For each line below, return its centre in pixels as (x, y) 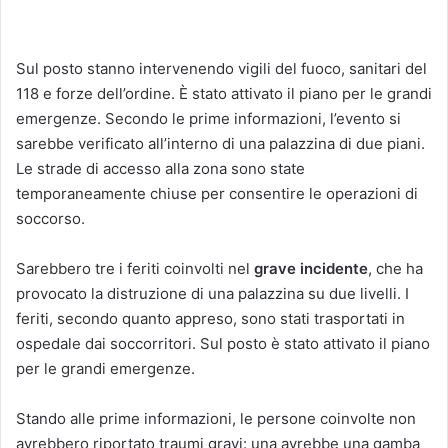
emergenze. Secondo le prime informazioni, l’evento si (208, 118)
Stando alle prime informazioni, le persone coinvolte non (216, 418)
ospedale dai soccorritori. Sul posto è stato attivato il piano (223, 343)
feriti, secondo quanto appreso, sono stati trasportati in (210, 318)
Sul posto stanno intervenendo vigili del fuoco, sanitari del (221, 68)
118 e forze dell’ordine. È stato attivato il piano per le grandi (224, 93)
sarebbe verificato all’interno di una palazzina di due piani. (220, 143)
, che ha (395, 268)
